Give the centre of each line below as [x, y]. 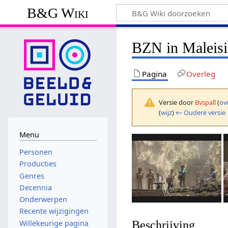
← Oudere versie [201, 112]
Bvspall [206, 102]
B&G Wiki [58, 13]
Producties [38, 164]
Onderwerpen [43, 199]
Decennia [35, 187]
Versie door [177, 102]
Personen [36, 152]
